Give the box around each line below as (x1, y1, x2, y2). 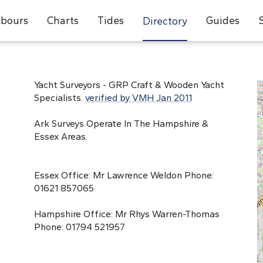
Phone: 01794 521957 (34, 221, 125, 232)
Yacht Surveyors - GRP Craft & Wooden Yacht (34, 79, 224, 90)
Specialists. (34, 92, 85, 103)
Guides (205, 14, 240, 26)
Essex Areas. (34, 131, 87, 142)
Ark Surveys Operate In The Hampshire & (34, 118, 208, 129)
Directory (142, 15, 187, 27)
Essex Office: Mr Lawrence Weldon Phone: (34, 170, 214, 181)
